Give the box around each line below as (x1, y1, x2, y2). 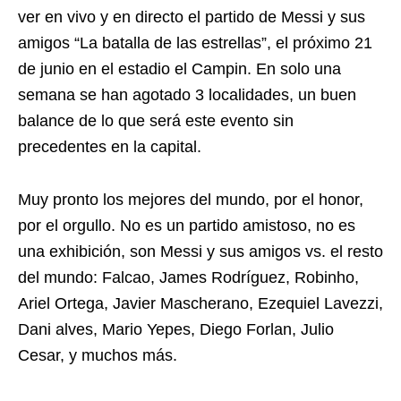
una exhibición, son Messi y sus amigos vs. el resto (18, 243, 383, 260)
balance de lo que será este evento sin (18, 112, 294, 130)
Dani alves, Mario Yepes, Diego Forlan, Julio (18, 320, 334, 338)
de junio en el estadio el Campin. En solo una (18, 60, 341, 78)
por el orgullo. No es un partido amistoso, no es (18, 217, 355, 235)
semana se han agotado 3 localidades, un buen (18, 86, 356, 104)
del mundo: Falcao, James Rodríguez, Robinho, (18, 269, 359, 286)
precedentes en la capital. (18, 138, 201, 156)
